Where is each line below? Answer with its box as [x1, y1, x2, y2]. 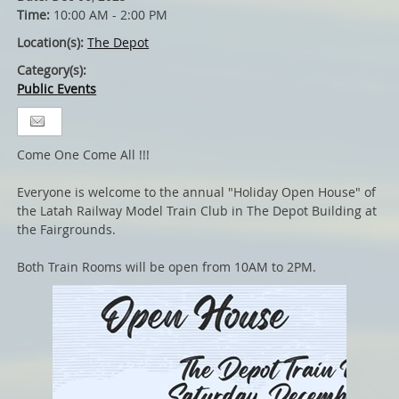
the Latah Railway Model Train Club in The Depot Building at [17, 202, 378, 219]
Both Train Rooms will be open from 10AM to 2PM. [17, 258, 317, 275]
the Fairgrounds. [17, 221, 117, 238]
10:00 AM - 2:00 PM [53, 6, 168, 23]
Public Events [17, 80, 97, 97]
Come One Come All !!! [17, 146, 151, 163]
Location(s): [17, 34, 88, 51]
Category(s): [17, 61, 87, 78]
